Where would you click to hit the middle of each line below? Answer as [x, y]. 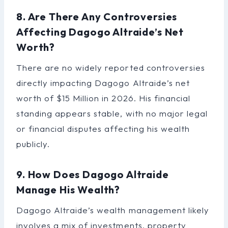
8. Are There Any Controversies [97, 17]
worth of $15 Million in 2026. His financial [103, 98]
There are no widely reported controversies [111, 68]
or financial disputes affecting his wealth [103, 129]
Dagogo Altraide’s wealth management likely [113, 210]
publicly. [33, 144]
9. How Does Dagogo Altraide [93, 175]
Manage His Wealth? [68, 190]
